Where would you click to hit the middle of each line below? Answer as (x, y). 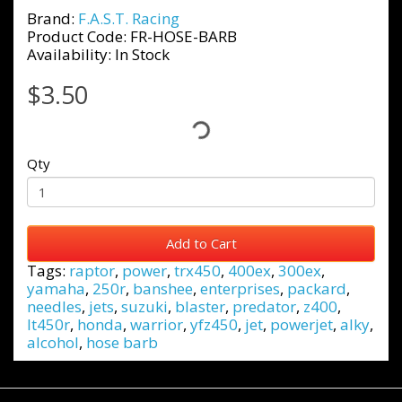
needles (54, 306)
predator (264, 306)
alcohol (53, 342)
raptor (92, 271)
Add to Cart (201, 243)
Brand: (52, 18)
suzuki (144, 306)
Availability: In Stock (98, 54)
